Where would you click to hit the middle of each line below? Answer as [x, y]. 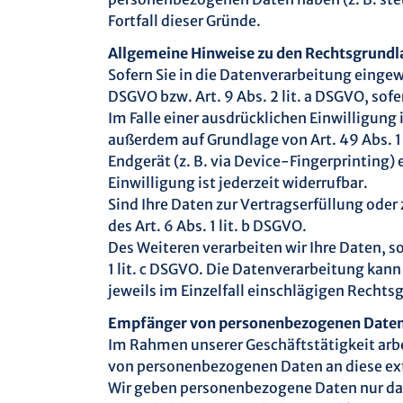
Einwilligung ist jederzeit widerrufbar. [238, 183]
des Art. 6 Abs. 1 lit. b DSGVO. [207, 226]
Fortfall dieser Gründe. [184, 21]
